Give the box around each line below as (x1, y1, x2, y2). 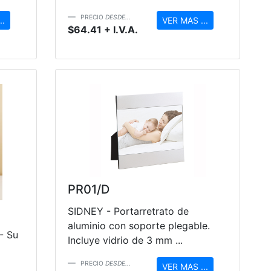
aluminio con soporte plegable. (68, 220, 210, 232)
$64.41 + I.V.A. (68, 23, 138, 36)
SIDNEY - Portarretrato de (68, 205, 189, 218)
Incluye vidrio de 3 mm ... (68, 234, 183, 247)
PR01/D (68, 182, 109, 197)
